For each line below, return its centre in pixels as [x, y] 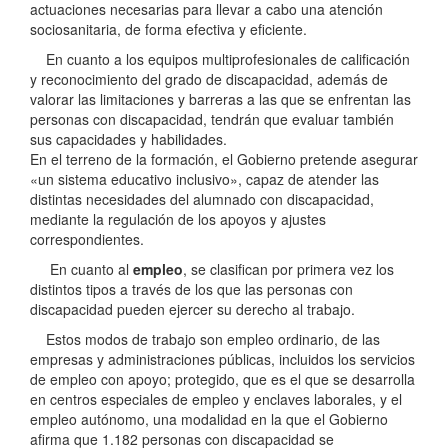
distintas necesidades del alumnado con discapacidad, [202, 199]
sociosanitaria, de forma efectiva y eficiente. [168, 29]
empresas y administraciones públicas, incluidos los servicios [222, 359]
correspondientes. [87, 239]
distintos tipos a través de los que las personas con [191, 289]
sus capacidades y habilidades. [128, 139]
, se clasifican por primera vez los [288, 269]
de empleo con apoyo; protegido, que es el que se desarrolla [222, 379]
